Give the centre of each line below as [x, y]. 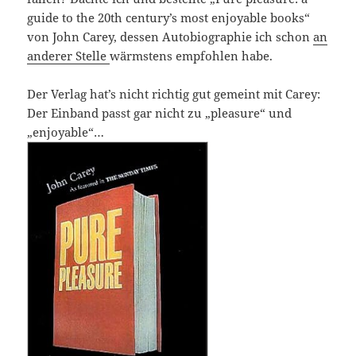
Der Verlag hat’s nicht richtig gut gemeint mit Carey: [174, 94]
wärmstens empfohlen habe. [192, 56]
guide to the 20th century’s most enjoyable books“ [169, 18]
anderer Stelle [69, 56]
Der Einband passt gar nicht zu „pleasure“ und [160, 113]
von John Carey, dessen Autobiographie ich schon [170, 37]
